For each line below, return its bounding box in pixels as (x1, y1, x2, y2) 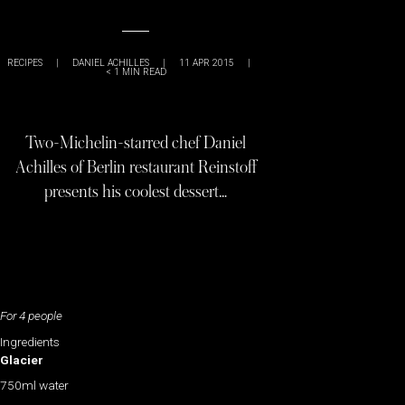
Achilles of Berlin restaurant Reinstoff (14, 158, 257, 176)
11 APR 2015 (179, 57, 234, 69)
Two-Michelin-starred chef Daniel (25, 134, 246, 152)
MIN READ (121, 66, 166, 78)
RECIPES (7, 57, 42, 69)
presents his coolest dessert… (44, 183, 227, 201)
